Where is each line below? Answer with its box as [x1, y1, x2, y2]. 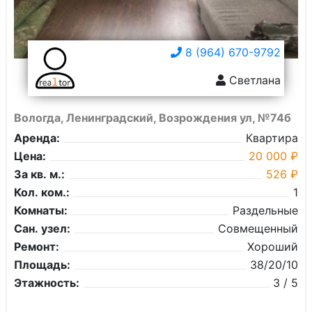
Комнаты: [14, 203, 68, 217]
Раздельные [233, 203, 298, 217]
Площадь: [14, 258, 70, 272]
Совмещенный [218, 221, 298, 235]
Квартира [246, 131, 298, 145]
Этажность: [14, 276, 79, 290]
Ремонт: [14, 240, 59, 253]
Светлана [226, 73, 281, 87]
